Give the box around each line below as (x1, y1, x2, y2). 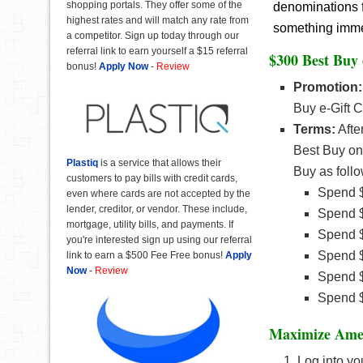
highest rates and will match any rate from (66, 15, 249, 27)
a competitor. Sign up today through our (66, 30, 239, 42)
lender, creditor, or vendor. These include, (66, 203, 247, 215)
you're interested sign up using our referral (66, 233, 252, 246)
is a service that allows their (98, 156, 221, 169)
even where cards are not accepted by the (66, 187, 250, 199)
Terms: (293, 122, 335, 136)
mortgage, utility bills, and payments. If (66, 218, 233, 230)
